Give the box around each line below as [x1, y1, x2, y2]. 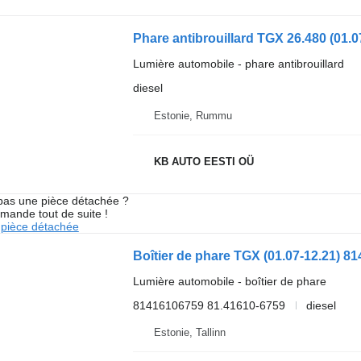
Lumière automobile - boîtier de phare [132, 274, 326, 288]
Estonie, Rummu [153, 109, 232, 122]
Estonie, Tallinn [153, 326, 226, 339]
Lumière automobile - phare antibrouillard [132, 57, 344, 71]
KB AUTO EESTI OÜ [153, 156, 254, 168]
